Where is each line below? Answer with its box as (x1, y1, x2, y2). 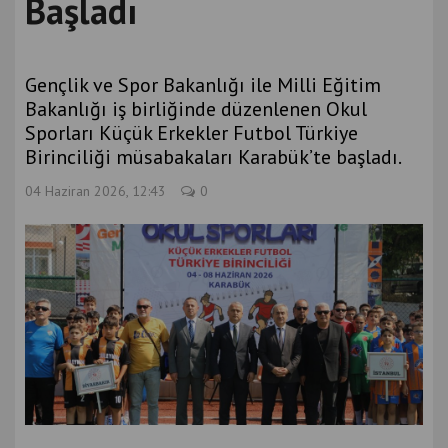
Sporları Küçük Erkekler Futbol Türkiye (25, 120, 358, 146)
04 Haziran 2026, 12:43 (25, 182, 166, 200)
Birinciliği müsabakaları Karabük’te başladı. (25, 144, 402, 170)
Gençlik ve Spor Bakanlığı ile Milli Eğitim (25, 72, 381, 98)
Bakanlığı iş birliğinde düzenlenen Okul (25, 96, 367, 122)
